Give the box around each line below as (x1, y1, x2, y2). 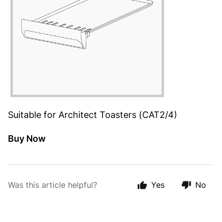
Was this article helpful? (8, 180, 97, 190)
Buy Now (8, 133, 46, 144)
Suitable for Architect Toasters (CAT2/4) (8, 110, 177, 120)
